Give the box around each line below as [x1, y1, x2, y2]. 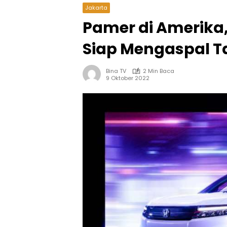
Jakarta [85, 4, 107, 12]
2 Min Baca [143, 67, 174, 75]
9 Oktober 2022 [106, 73, 149, 82]
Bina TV [106, 67, 126, 75]
